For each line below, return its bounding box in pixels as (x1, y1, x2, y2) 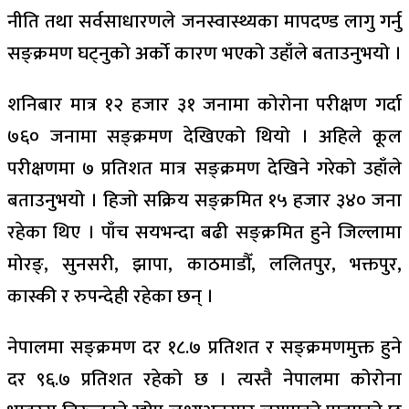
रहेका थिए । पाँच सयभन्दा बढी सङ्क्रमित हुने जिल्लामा (7, 216, 402, 248)
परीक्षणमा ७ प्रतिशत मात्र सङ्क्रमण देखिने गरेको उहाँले (7, 152, 402, 184)
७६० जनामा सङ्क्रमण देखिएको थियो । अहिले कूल (7, 121, 402, 152)
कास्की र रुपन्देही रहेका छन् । (7, 280, 214, 312)
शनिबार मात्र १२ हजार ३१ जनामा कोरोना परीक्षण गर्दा (7, 89, 402, 121)
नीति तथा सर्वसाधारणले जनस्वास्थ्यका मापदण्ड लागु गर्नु (7, 5, 402, 37)
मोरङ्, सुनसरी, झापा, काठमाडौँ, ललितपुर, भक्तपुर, (7, 248, 402, 280)
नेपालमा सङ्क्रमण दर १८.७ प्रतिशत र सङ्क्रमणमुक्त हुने (7, 331, 402, 363)
